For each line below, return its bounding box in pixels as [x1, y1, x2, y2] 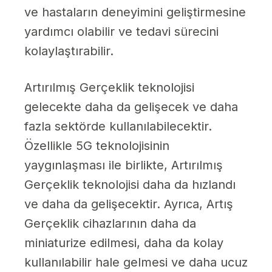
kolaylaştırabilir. [24, 44, 114, 59]
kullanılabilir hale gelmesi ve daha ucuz [24, 255, 248, 270]
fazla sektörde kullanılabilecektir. [24, 119, 212, 134]
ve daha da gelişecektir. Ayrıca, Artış [24, 197, 233, 212]
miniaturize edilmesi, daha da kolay [24, 236, 223, 251]
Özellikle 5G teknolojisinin [24, 138, 169, 154]
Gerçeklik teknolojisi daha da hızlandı [24, 177, 236, 192]
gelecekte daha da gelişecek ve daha [24, 100, 238, 115]
